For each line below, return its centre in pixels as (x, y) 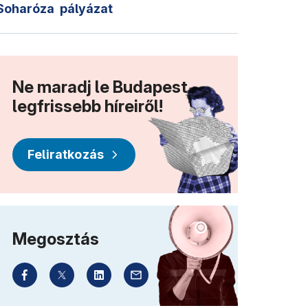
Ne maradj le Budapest (100, 87)
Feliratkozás (66, 154)
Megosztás (56, 239)
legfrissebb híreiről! (88, 106)
